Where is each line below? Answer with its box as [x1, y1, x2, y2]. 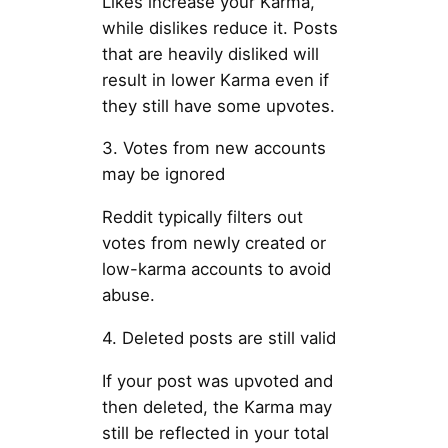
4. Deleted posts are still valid [101, 328, 336, 349]
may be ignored [101, 164, 225, 185]
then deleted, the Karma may [101, 396, 332, 417]
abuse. [101, 285, 155, 306]
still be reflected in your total [101, 422, 329, 443]
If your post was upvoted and [101, 370, 333, 391]
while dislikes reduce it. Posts [101, 17, 338, 38]
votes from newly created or [101, 233, 326, 254]
